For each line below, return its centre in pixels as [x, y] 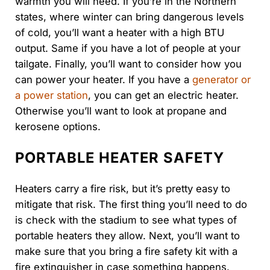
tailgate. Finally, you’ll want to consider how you [128, 64]
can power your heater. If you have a [103, 79]
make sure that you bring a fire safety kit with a [126, 252]
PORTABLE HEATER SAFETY [119, 157]
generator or [221, 79]
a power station [51, 95]
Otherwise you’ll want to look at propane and [121, 111]
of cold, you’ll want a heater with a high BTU [119, 32]
